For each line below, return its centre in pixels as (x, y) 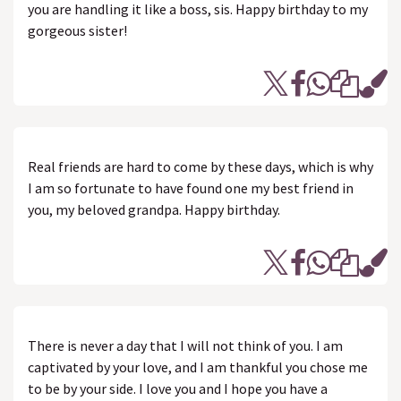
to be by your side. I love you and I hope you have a (178, 388)
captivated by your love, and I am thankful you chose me (198, 367)
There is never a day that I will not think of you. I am (185, 346)
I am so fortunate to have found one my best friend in (191, 188)
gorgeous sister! (77, 30)
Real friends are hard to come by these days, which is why (200, 166)
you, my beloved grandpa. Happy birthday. (154, 209)
